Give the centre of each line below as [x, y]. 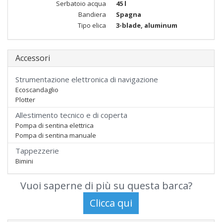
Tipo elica [92, 25]
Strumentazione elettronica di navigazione [87, 79]
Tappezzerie [37, 151]
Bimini [24, 161]
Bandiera [92, 14]
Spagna [129, 14]
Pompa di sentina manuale [56, 135]
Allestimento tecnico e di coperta [71, 115]
